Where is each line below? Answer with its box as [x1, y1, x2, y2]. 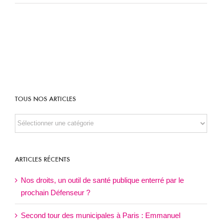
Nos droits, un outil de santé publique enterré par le [21, 176, 184, 185]
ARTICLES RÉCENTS [15, 156, 70, 164]
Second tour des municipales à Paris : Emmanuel [21, 211, 180, 220]
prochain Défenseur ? [21, 188, 90, 197]
